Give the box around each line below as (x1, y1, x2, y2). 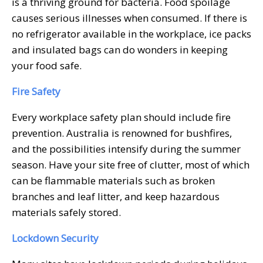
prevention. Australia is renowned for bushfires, (12, 126, 232, 140)
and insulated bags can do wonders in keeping (12, 42, 228, 56)
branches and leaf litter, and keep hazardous (12, 189, 220, 203)
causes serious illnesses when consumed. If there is (12, 11, 247, 25)
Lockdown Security (12, 231, 99, 245)
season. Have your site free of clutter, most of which (12, 157, 249, 171)
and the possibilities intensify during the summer (12, 141, 241, 156)
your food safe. (12, 58, 82, 72)
